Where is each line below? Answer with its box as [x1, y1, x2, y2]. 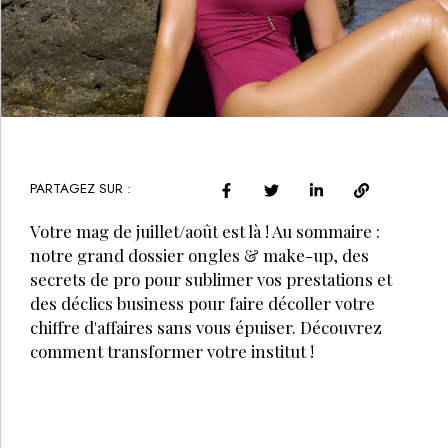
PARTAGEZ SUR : [30, 178, 131, 198]
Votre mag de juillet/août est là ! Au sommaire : [30, 219, 380, 242]
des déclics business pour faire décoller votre [30, 291, 375, 314]
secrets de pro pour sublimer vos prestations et [30, 267, 392, 290]
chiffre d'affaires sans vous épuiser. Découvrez [30, 315, 382, 338]
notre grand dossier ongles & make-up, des [30, 243, 369, 266]
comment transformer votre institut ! [30, 339, 314, 362]
